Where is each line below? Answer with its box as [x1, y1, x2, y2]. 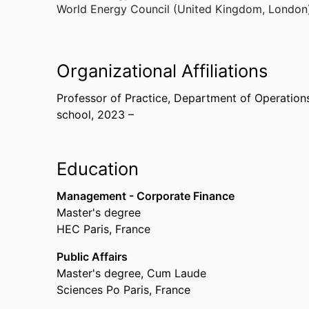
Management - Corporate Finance [57, 189, 235, 203]
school [57, 108, 91, 121]
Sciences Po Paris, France [57, 283, 190, 297]
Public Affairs [57, 250, 128, 263]
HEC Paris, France [57, 222, 150, 236]
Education [57, 158, 139, 179]
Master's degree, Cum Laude [57, 266, 206, 280]
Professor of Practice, [57, 91, 174, 105]
